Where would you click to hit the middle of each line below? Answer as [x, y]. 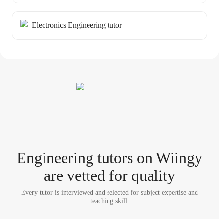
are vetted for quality [109, 175]
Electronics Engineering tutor [77, 25]
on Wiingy [168, 158]
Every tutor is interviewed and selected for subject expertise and [109, 192]
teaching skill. [109, 201]
